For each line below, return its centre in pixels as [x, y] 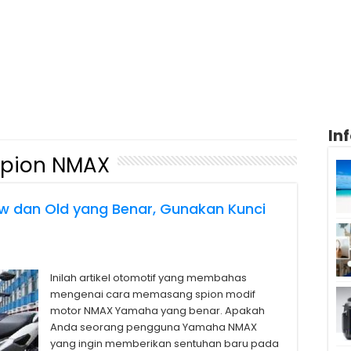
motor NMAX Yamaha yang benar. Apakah [157, 311]
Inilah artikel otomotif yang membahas [148, 278]
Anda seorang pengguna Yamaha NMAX [154, 327]
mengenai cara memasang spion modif [153, 294]
